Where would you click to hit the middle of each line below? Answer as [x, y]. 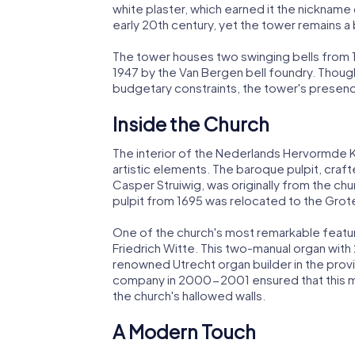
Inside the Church [191, 124]
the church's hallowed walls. [189, 295]
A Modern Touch [184, 331]
